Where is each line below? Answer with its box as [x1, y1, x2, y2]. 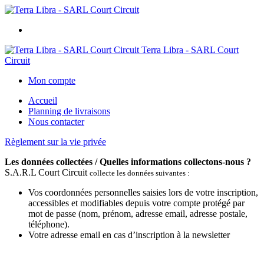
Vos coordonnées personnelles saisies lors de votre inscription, [28, 187, 258, 197]
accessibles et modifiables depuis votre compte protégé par [28, 198, 245, 208]
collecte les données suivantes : [90, 169, 190, 177]
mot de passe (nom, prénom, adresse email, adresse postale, [28, 209, 247, 219]
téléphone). [28, 219, 70, 229]
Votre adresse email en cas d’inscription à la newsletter [28, 230, 230, 240]
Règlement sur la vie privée [5, 137, 106, 147]
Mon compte [28, 75, 75, 85]
